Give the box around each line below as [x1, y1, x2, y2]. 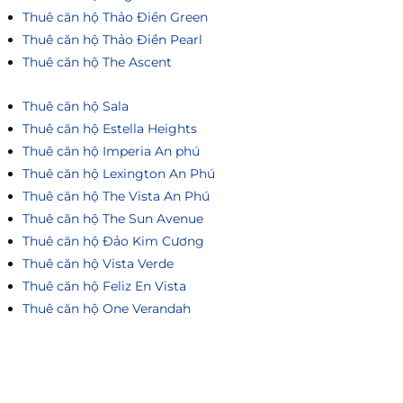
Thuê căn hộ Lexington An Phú [22, 166, 215, 183]
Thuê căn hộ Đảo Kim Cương [22, 233, 204, 250]
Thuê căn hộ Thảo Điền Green [22, 8, 208, 25]
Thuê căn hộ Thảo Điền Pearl [22, 31, 202, 48]
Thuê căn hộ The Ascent [22, 53, 172, 70]
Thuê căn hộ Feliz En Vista [22, 278, 186, 295]
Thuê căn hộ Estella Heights [22, 121, 197, 138]
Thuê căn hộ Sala [22, 98, 129, 115]
